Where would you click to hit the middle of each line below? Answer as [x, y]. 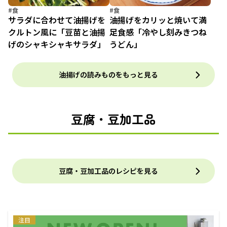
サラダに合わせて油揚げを [57, 20]
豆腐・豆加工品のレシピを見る [108, 171]
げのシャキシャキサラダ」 [57, 44]
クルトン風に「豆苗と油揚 [57, 32]
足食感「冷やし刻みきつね [158, 32]
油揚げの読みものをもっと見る [108, 74]
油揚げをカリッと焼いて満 [158, 20]
